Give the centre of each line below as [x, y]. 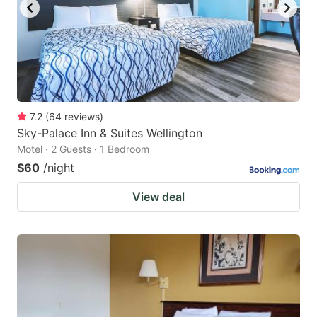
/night [59, 167]
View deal [158, 196]
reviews [82, 116]
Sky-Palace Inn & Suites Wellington [110, 133]
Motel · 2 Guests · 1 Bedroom [83, 149]
